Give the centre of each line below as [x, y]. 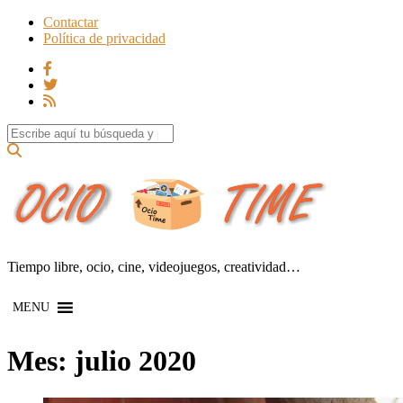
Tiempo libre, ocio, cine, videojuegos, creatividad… [154, 266]
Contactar [71, 22]
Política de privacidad [104, 38]
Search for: [37, 131]
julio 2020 [135, 361]
